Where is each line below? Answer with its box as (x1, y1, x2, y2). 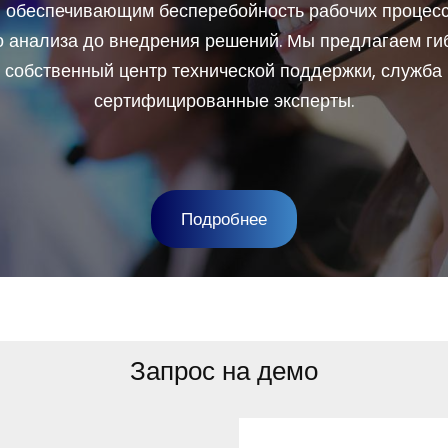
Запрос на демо (130, 352, 318, 389)
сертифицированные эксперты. (94, 87, 354, 113)
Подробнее (181, 207, 267, 232)
